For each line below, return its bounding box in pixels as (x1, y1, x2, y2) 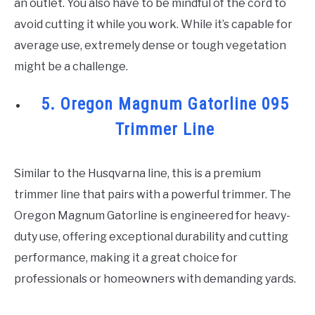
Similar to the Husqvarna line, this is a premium (14, 167, 261, 181)
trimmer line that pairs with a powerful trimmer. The (14, 188, 291, 202)
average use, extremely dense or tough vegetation (14, 39, 286, 53)
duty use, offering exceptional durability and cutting (14, 230, 288, 244)
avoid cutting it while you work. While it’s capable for (14, 18, 292, 32)
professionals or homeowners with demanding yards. (14, 272, 296, 286)
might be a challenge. (14, 60, 128, 74)
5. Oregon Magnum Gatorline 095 (40, 94, 289, 115)
